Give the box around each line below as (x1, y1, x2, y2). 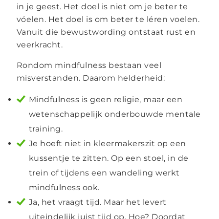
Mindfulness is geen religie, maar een (28, 94, 183, 104)
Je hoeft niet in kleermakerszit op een (28, 138, 186, 148)
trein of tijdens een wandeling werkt (28, 168, 180, 177)
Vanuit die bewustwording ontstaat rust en (16, 27, 196, 37)
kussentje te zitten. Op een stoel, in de (28, 153, 189, 163)
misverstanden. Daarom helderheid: (16, 73, 165, 83)
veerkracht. (16, 40, 63, 49)
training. (28, 124, 63, 133)
